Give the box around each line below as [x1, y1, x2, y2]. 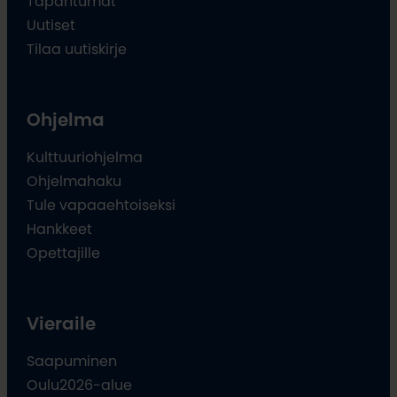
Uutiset [27, 18, 76, 33]
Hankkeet [27, 222, 93, 237]
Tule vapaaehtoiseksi [27, 198, 176, 213]
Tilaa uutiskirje [27, 42, 128, 57]
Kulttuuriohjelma [27, 150, 144, 165]
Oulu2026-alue [27, 378, 133, 393]
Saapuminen [27, 354, 118, 369]
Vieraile [27, 315, 97, 333]
